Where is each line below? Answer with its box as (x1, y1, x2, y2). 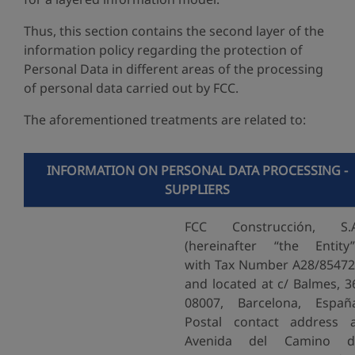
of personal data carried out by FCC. (24, 79, 239, 97)
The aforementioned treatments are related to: (24, 111, 306, 128)
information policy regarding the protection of (24, 41, 303, 59)
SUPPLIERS (164, 181, 230, 198)
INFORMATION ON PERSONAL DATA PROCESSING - (46, 162, 348, 179)
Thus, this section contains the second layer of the (24, 22, 324, 40)
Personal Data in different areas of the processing (24, 60, 323, 78)
